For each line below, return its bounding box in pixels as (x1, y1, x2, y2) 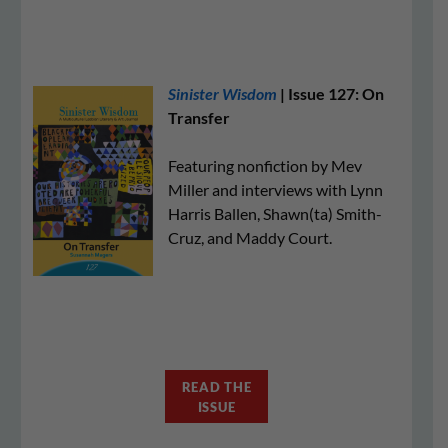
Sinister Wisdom (168, 84, 277, 103)
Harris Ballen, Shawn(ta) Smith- (168, 204, 382, 223)
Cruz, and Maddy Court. (168, 228, 332, 247)
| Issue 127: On (277, 84, 384, 103)
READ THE (181, 378, 252, 395)
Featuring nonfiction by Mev (168, 156, 362, 175)
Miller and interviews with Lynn (168, 180, 383, 199)
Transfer (168, 108, 230, 127)
